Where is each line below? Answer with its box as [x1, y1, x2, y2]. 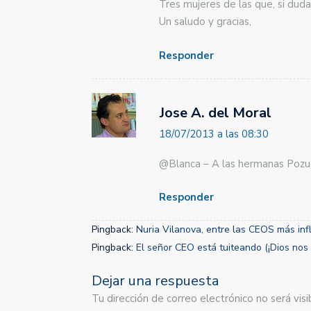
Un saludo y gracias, [159, 15, 251, 28]
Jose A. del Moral [160, 103, 271, 122]
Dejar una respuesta [92, 271, 219, 290]
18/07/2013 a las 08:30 [159, 126, 269, 141]
